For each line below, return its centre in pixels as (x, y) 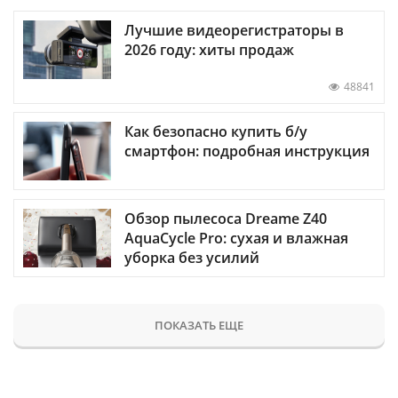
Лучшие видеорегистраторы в (234, 31)
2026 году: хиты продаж (209, 50)
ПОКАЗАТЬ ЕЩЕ (199, 325)
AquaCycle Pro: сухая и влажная (236, 238)
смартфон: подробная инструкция (247, 151)
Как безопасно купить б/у (216, 132)
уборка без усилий (192, 257)
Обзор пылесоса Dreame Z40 (226, 218)
